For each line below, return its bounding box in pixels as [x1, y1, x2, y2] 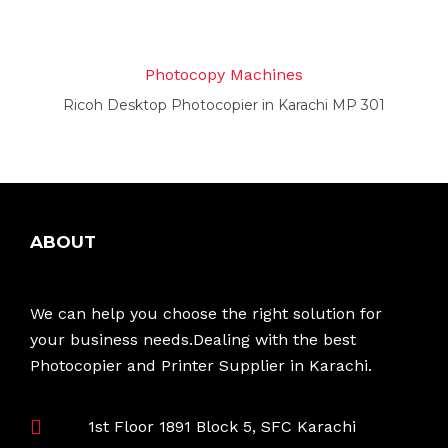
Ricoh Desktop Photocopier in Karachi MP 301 [63, 96, 385, 115]
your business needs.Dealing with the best [30, 330, 356, 350]
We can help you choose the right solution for [30, 304, 382, 324]
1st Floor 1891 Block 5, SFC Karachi [88, 417, 357, 437]
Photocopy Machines [145, 65, 303, 85]
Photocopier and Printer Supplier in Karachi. [30, 356, 372, 376]
